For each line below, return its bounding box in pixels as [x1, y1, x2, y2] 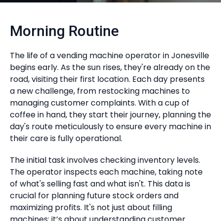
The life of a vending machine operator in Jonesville [10, 50, 209, 61]
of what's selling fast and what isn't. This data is [10, 178, 190, 189]
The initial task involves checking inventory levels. [10, 154, 200, 166]
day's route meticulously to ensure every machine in [10, 121, 211, 132]
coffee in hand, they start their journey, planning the [10, 109, 211, 120]
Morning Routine [10, 22, 119, 39]
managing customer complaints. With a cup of [10, 97, 189, 109]
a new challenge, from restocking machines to [10, 85, 190, 97]
